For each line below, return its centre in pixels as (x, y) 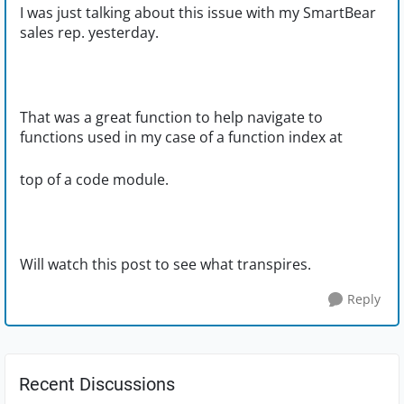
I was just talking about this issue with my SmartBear (198, 13)
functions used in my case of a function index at (181, 138)
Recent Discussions (97, 385)
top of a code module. (94, 180)
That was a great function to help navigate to (171, 118)
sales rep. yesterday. (89, 33)
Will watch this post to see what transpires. (165, 265)
